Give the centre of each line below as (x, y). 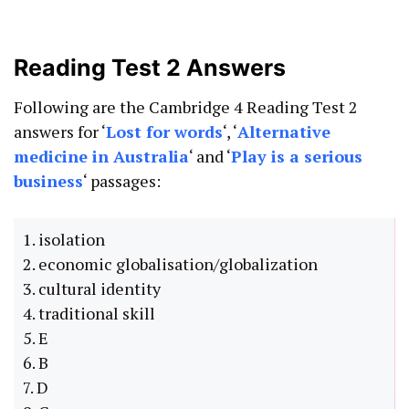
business (48, 181)
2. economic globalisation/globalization (170, 264)
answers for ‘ (60, 132)
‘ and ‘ (210, 157)
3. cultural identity (92, 289)
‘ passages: (122, 181)
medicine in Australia (101, 157)
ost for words (169, 132)
